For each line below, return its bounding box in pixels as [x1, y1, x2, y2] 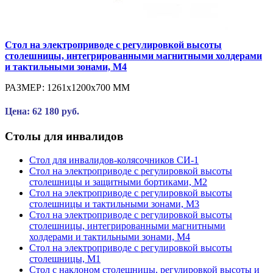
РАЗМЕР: [5, 82, 47, 93]
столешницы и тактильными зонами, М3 [29, 198, 199, 209]
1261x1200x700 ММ [47, 82, 130, 93]
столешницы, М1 [29, 253, 101, 264]
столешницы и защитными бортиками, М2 [29, 176, 207, 187]
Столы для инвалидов [5, 130, 123, 143]
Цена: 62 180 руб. [5, 105, 79, 116]
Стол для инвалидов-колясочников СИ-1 [29, 154, 199, 165]
